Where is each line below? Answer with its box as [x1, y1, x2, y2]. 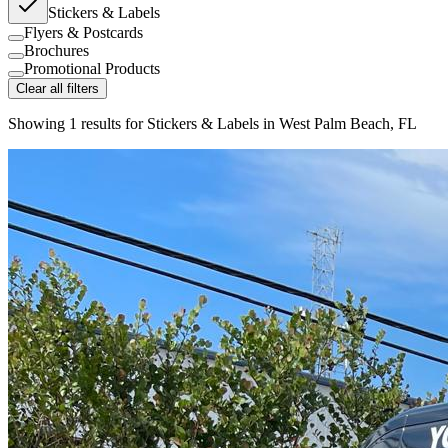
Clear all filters [16, 81, 99, 97]
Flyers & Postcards [24, 24, 143, 42]
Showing [8, 115, 69, 133]
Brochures [24, 42, 89, 60]
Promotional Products [24, 60, 160, 78]
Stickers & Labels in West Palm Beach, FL [147, 115, 417, 133]
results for [77, 115, 147, 133]
